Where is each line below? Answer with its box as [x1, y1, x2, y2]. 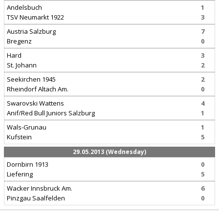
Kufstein [7, 132, 32, 141]
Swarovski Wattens [7, 99, 64, 108]
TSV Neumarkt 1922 [7, 13, 64, 22]
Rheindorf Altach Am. [7, 85, 68, 93]
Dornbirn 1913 [7, 160, 48, 169]
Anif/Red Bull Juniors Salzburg [7, 109, 95, 117]
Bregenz [7, 37, 32, 45]
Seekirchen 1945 [7, 75, 56, 84]
